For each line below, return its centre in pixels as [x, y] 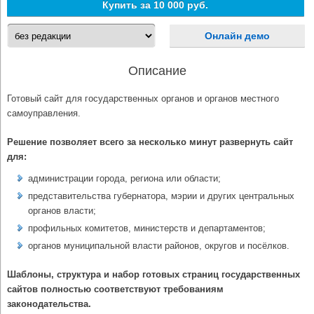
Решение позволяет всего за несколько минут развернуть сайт [150, 142]
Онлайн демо [237, 35]
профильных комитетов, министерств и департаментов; [147, 228]
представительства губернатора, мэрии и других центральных [161, 196]
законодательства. [49, 304]
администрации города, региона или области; [124, 179]
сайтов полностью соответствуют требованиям [115, 289]
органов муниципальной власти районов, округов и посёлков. [159, 246]
